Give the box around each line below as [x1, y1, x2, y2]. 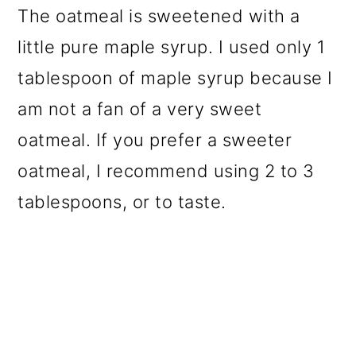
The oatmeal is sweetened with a [17, 6, 300, 27]
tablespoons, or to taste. [17, 192, 226, 213]
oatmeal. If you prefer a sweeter [17, 130, 292, 151]
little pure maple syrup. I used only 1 [17, 37, 326, 58]
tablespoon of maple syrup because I [17, 68, 333, 89]
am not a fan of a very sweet [17, 99, 262, 120]
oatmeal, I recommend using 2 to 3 [17, 161, 315, 182]
